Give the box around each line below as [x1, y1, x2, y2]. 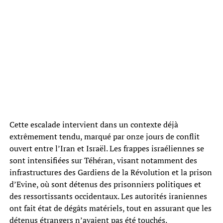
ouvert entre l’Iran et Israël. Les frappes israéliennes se [9, 142, 204, 154]
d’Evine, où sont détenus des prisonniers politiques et [9, 178, 201, 190]
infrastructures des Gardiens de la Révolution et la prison [9, 166, 212, 178]
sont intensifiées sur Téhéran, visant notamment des [9, 154, 197, 166]
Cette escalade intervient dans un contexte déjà [9, 118, 178, 130]
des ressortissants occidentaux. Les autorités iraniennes [9, 190, 207, 202]
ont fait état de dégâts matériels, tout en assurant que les [9, 202, 212, 214]
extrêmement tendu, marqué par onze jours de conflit [9, 130, 200, 142]
